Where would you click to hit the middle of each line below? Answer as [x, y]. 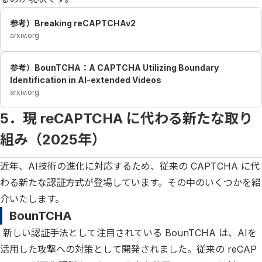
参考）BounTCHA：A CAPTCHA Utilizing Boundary [114, 67]
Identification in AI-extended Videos [86, 80]
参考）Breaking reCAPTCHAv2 [73, 23]
